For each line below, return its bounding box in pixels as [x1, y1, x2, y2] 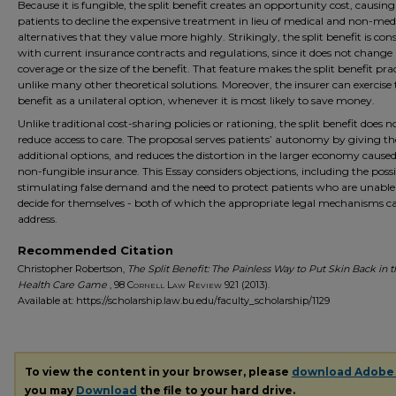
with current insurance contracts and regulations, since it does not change [18, 46, 392, 59]
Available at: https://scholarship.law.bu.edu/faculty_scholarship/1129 [18, 294, 330, 307]
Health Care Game [18, 278, 107, 291]
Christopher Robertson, [18, 263, 127, 275]
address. [18, 212, 57, 225]
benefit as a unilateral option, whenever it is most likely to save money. [18, 94, 375, 107]
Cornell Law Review [127, 278, 225, 291]
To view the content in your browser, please [25, 365, 292, 378]
